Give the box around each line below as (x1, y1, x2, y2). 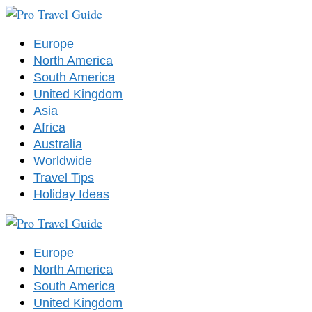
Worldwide (33, 154, 92, 168)
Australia (33, 137, 82, 151)
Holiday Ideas (33, 187, 109, 201)
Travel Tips (33, 171, 94, 185)
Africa (33, 120, 65, 134)
